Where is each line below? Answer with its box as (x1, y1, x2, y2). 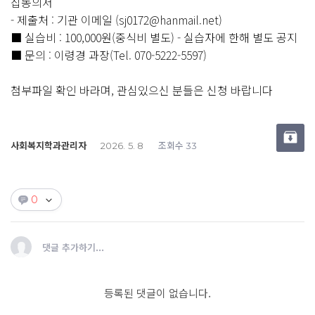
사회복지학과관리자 (11, 139, 86, 152)
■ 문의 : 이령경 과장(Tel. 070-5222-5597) (11, 46, 207, 63)
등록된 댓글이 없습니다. (104, 285, 211, 300)
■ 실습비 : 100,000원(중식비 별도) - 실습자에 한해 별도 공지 (11, 29, 300, 46)
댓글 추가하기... (42, 240, 104, 254)
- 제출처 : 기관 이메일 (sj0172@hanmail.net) (11, 11, 222, 28)
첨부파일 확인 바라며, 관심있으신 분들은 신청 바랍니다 (11, 82, 273, 98)
